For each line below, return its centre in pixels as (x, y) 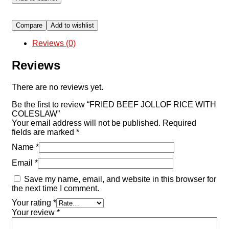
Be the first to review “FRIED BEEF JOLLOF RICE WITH (114, 105)
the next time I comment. (55, 189)
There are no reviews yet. (58, 87)
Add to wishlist (72, 26)
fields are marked (44, 132)
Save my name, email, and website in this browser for (120, 179)
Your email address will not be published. (86, 123)
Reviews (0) (54, 43)
